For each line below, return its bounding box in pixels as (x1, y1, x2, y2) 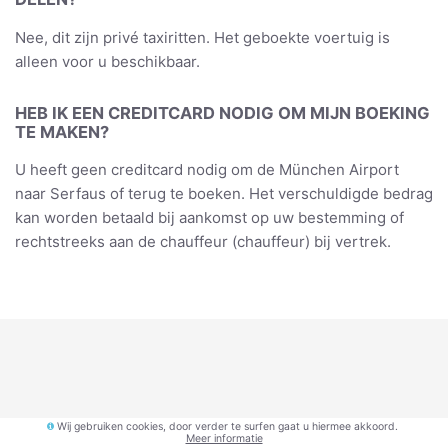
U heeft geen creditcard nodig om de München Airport (15, 160, 399, 180)
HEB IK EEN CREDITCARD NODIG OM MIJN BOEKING (15, 102, 430, 123)
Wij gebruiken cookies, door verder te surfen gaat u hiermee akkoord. (54, 420, 401, 433)
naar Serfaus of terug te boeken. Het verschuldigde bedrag (15, 184, 433, 204)
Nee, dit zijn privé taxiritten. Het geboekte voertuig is (15, 27, 390, 47)
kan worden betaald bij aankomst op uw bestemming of (15, 208, 404, 228)
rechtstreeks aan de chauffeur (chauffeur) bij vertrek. (15, 232, 391, 252)
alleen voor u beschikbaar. (15, 51, 200, 71)
